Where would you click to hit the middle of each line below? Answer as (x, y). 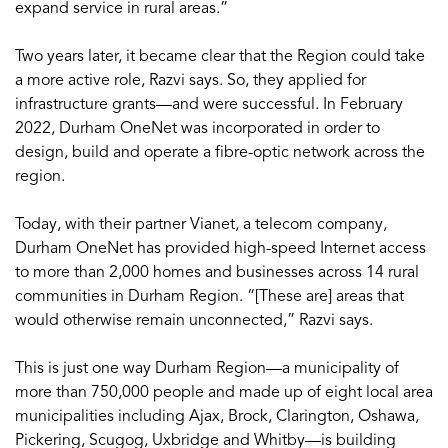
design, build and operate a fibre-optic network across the (220, 152)
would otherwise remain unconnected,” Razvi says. (194, 320)
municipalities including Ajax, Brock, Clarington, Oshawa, (217, 416)
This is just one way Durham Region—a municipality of (207, 368)
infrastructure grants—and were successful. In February (209, 104)
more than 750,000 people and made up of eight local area (224, 392)
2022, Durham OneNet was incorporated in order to (197, 128)
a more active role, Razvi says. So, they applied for (190, 80)
